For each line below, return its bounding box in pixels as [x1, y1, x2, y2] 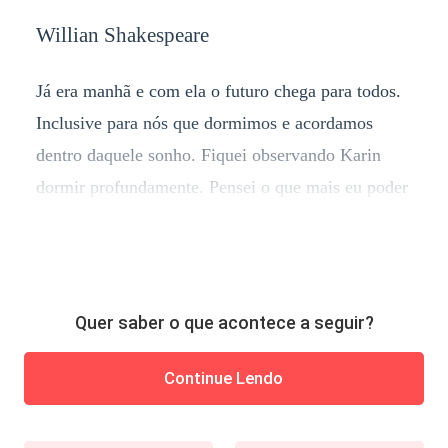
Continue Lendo [164, 368, 284, 389]
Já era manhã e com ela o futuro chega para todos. [35, 81, 401, 102]
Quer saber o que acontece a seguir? [74, 312, 374, 334]
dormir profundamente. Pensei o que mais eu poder [35, 177, 408, 198]
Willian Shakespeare [35, 23, 209, 48]
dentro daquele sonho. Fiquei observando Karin [35, 145, 381, 166]
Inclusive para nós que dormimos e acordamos [35, 113, 373, 134]
